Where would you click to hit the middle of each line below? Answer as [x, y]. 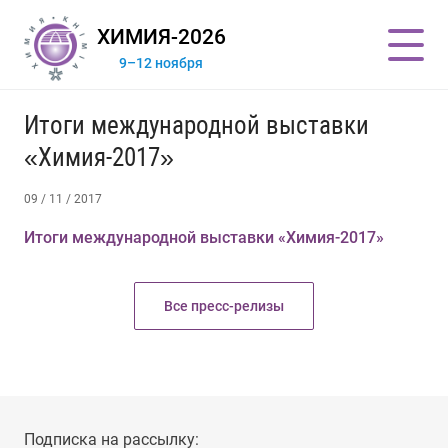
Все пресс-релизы [224, 306]
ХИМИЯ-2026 [161, 37]
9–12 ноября [161, 63]
